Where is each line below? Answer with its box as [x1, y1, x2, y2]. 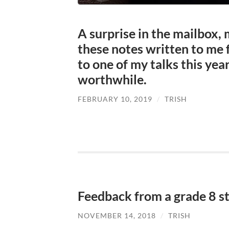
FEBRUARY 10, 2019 [78, 94, 152, 103]
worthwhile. [78, 71, 147, 87]
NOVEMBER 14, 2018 [78, 211, 156, 220]
